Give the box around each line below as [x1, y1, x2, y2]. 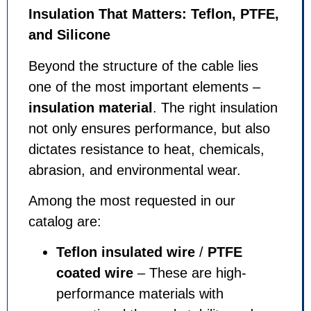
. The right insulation [153, 99, 278, 115]
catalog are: [28, 213, 101, 229]
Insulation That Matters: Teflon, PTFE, [28, 6, 279, 22]
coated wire [56, 265, 133, 281]
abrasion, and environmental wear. [28, 162, 241, 178]
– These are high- [133, 265, 246, 281]
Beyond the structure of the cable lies [28, 58, 258, 74]
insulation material [28, 99, 153, 115]
